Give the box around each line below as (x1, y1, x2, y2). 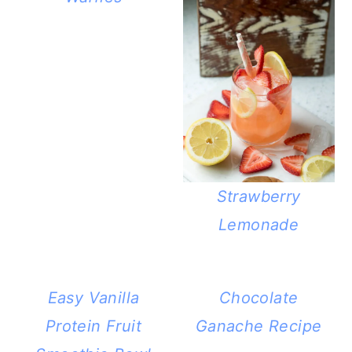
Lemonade (218, 214, 299, 234)
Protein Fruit (45, 316, 142, 335)
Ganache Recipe (195, 316, 322, 335)
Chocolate (218, 288, 299, 307)
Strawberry (216, 186, 301, 206)
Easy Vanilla (47, 288, 140, 307)
